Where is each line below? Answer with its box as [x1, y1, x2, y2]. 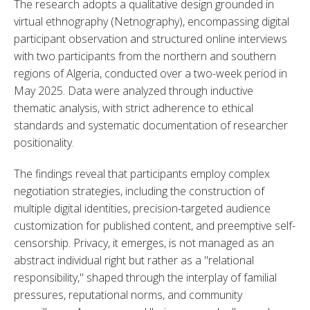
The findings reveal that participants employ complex [14, 165, 270, 181]
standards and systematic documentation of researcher [14, 117, 288, 133]
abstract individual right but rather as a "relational [14, 252, 254, 268]
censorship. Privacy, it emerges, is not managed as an [14, 235, 274, 250]
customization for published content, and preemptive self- [14, 217, 295, 233]
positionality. [14, 134, 74, 150]
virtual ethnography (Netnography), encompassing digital [14, 13, 289, 29]
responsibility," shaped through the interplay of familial [14, 269, 277, 285]
